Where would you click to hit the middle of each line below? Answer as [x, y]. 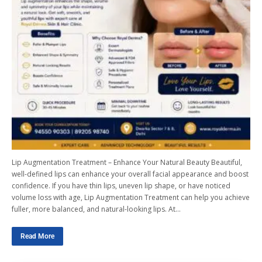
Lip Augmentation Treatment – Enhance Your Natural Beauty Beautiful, [127, 162]
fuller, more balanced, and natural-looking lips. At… [96, 209]
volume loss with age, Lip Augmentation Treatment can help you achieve [131, 197]
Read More [37, 236]
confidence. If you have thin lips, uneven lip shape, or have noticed [121, 186]
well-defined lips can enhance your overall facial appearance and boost [130, 174]
